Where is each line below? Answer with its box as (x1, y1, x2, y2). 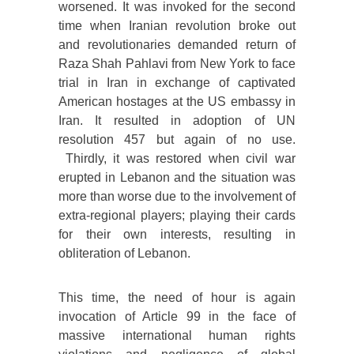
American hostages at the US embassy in (58, 95, 296, 109)
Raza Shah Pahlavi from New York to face (58, 57, 296, 71)
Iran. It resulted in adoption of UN (58, 114, 296, 128)
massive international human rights (58, 329, 296, 343)
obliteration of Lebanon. (58, 247, 190, 261)
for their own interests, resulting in (58, 228, 296, 242)
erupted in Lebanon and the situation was (58, 171, 296, 185)
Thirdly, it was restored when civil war (58, 152, 296, 166)
